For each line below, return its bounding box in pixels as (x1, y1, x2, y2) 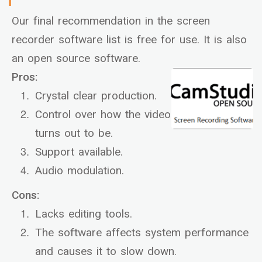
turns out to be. (35, 125, 113, 142)
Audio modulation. (35, 163, 124, 180)
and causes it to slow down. (35, 243, 177, 260)
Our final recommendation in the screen (12, 13, 210, 30)
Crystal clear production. (35, 88, 157, 105)
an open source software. (12, 50, 140, 67)
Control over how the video (35, 106, 171, 123)
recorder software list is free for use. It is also (12, 32, 247, 49)
